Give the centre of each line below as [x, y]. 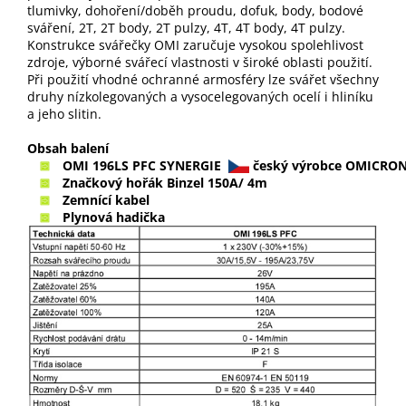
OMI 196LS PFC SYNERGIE [145, 165]
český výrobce [295, 165]
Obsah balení [70, 148]
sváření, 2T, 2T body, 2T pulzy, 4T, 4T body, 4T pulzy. [186, 27]
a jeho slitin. [64, 113]
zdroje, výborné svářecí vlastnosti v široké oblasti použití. [200, 62]
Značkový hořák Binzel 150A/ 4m [165, 182]
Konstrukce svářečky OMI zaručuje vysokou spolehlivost [195, 44]
